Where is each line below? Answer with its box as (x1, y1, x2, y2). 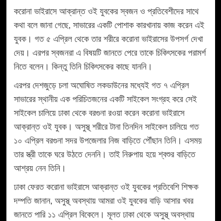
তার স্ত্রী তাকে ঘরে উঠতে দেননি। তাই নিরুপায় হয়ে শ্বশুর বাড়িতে (13, 150, 195, 160)
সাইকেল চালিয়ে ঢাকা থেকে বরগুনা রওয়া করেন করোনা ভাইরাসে (13, 109, 184, 118)
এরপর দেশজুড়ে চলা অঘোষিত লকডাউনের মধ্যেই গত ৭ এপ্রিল (13, 81, 189, 91)
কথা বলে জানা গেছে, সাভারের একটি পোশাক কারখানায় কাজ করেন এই (13, 21, 204, 31)
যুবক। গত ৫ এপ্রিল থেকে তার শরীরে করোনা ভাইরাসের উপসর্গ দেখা (13, 35, 203, 44)
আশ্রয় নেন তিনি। (13, 164, 66, 174)
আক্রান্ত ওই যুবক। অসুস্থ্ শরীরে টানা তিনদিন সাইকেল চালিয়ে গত (13, 123, 199, 132)
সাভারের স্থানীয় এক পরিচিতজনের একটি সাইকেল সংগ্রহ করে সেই (13, 95, 197, 105)
